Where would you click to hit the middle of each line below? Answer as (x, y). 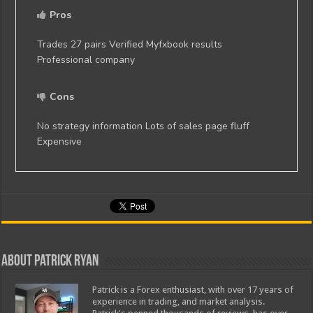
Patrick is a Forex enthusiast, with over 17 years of (193, 290)
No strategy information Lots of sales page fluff (144, 126)
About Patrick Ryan (50, 262)
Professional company (86, 60)
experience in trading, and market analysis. (179, 302)
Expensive (60, 142)
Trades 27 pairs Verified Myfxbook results (130, 45)
